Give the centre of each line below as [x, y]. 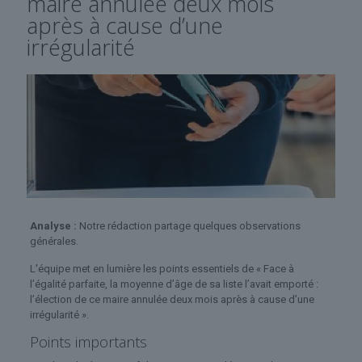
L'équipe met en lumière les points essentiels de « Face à [162, 268]
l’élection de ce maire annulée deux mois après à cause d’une [172, 299]
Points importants [88, 341]
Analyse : [53, 225]
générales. [54, 241]
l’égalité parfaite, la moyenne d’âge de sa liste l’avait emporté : [174, 284]
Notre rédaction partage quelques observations [188, 225]
